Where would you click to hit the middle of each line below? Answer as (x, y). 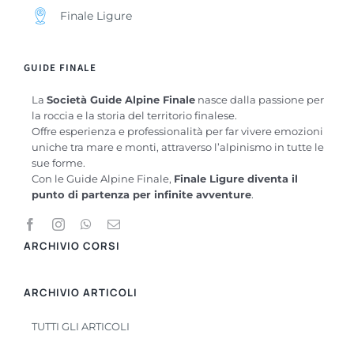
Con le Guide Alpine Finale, (102, 178)
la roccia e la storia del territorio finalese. (134, 115)
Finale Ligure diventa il (235, 178)
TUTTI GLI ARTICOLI (80, 326)
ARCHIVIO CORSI (72, 245)
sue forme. (58, 162)
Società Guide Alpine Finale (121, 99)
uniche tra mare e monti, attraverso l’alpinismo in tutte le (177, 147)
